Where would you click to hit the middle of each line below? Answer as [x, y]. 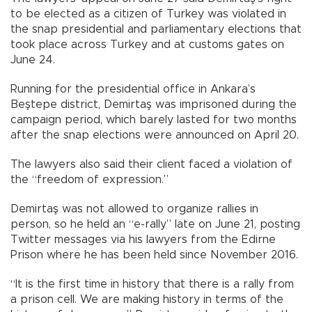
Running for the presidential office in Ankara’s [133, 89]
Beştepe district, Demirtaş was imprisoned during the [154, 104]
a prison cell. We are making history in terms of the [147, 299]
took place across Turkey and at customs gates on [147, 44]
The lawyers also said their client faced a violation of [151, 164]
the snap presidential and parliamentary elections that [156, 29]
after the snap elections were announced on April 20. [155, 135]
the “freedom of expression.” [89, 179]
